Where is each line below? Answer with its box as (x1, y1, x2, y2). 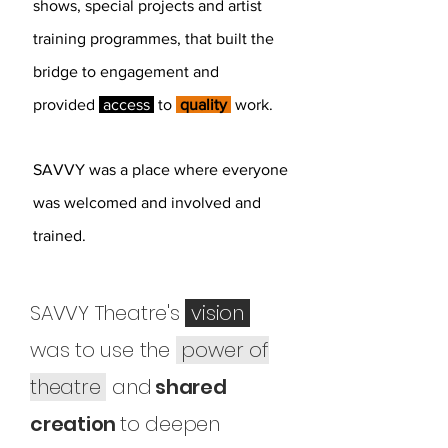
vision (185, 299, 250, 327)
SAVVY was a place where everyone (33, 161, 288, 178)
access (99, 96, 154, 113)
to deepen (120, 410, 221, 438)
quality (176, 96, 231, 113)
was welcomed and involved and (33, 194, 261, 211)
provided (33, 96, 99, 113)
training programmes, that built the (33, 30, 274, 47)
